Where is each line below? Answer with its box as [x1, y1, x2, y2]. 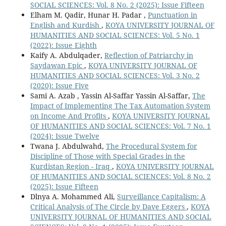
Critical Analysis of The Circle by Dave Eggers [30, 201, 187, 211]
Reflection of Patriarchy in [104, 50, 193, 60]
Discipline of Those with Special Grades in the [30, 151, 185, 161]
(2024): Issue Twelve [30, 131, 99, 141]
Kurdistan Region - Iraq [30, 161, 112, 171]
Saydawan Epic [30, 60, 84, 70]
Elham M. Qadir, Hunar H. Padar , [30, 10, 148, 20]
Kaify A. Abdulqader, [30, 50, 104, 60]
